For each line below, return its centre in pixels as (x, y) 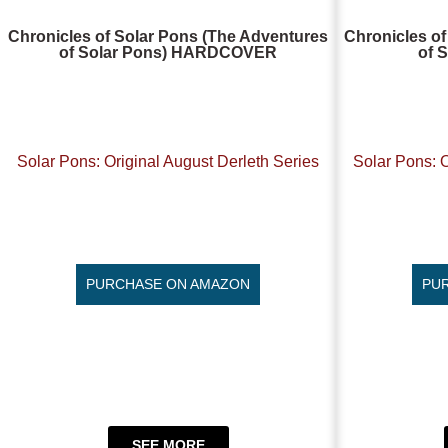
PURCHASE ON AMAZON (168, 283)
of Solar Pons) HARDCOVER (168, 52)
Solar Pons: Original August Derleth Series (168, 162)
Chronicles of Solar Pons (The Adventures (168, 36)
